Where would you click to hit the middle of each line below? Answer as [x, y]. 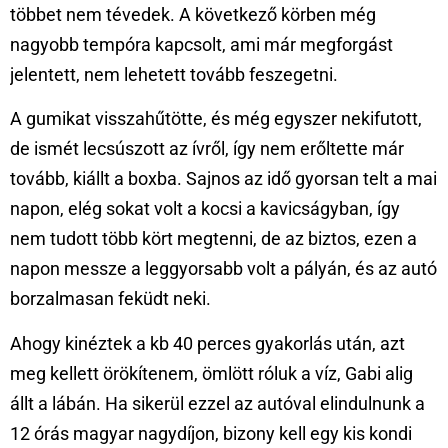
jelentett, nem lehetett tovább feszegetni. [174, 74]
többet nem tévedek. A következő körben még [193, 14]
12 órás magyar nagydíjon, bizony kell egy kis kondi [211, 433]
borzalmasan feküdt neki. [110, 299]
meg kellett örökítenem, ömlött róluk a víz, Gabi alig [211, 373]
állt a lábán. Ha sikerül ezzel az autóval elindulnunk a [217, 403]
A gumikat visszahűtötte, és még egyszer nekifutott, [216, 119]
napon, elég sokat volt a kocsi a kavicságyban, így [205, 209]
